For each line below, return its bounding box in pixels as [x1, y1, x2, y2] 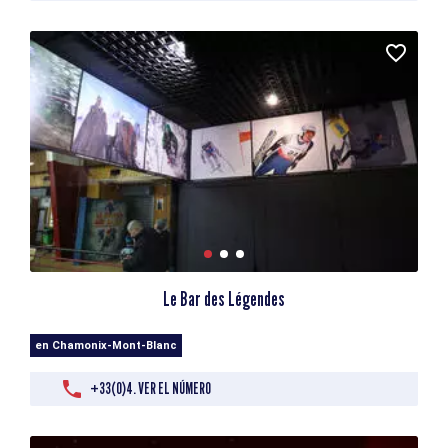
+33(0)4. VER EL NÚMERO [90, 378, 211, 398]
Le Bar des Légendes [163, 286, 285, 311]
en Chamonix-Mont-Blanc [35, 338, 177, 352]
